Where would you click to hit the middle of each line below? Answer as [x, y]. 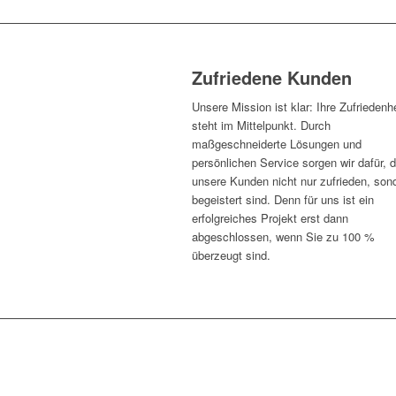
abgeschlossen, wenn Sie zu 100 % [283, 237]
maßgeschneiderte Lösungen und [277, 144]
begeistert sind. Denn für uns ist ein [283, 200]
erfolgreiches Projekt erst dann [270, 218]
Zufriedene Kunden [272, 77]
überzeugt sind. [231, 255]
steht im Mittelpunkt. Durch [261, 126]
